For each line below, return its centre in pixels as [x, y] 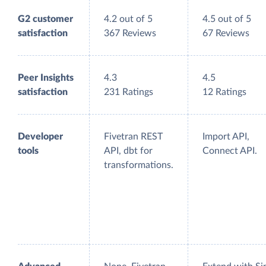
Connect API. [230, 151]
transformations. [139, 165]
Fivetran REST [133, 137]
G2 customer [45, 19]
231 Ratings [129, 92]
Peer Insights [46, 78]
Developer [40, 137]
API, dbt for [128, 151]
